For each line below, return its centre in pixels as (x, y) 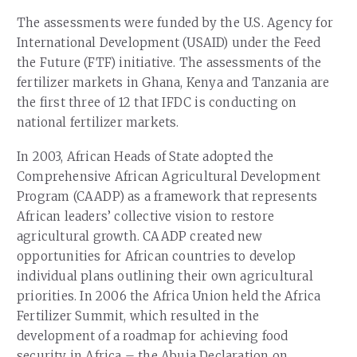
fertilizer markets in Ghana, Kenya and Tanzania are (173, 82)
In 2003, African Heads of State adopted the (145, 157)
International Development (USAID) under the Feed (169, 42)
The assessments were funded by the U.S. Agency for (175, 22)
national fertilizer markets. (98, 122)
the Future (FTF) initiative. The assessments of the (169, 62)
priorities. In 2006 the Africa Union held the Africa (169, 296)
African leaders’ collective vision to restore (146, 217)
